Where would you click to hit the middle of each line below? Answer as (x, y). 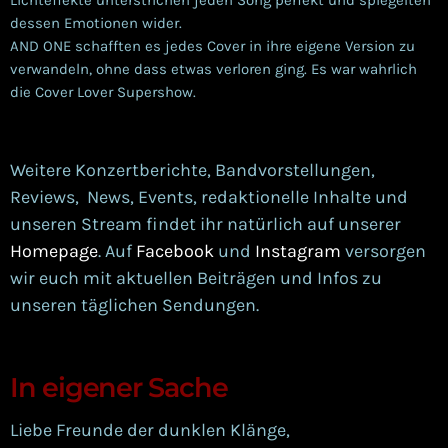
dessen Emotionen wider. (96, 22)
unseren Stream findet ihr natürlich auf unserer (205, 223)
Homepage (54, 250)
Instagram (298, 250)
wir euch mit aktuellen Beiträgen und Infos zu (196, 277)
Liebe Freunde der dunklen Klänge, (150, 430)
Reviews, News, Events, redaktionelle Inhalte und (209, 196)
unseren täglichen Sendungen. (134, 304)
